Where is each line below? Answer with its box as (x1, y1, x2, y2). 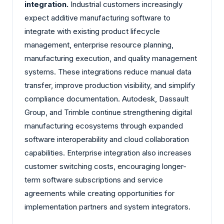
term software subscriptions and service (24, 174, 163, 184)
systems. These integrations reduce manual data (24, 66, 191, 76)
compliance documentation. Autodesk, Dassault (24, 93, 188, 103)
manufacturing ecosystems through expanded (24, 120, 183, 130)
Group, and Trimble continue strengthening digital (24, 107, 192, 117)
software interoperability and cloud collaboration (24, 134, 189, 144)
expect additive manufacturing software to (24, 12, 170, 22)
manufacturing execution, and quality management (24, 53, 197, 63)
